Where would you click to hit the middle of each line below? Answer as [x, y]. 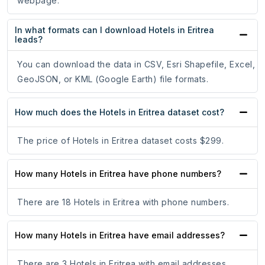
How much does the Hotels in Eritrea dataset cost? [119, 112]
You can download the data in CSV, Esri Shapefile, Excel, [136, 64]
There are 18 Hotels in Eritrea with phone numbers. [123, 202]
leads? [29, 40]
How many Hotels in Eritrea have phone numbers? [118, 174]
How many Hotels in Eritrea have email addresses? [120, 235]
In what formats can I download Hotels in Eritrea [114, 30]
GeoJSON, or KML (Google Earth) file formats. [113, 79]
